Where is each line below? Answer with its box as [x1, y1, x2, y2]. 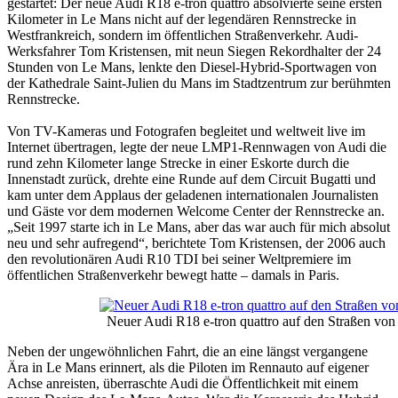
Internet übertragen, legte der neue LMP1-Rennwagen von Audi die [7, 139, 386, 155]
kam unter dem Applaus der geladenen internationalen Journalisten [7, 187, 378, 203]
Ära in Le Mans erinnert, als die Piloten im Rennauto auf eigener [7, 360, 369, 376]
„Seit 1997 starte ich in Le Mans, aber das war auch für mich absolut [7, 219, 390, 235]
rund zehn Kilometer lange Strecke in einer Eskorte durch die [7, 155, 349, 171]
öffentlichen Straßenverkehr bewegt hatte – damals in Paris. [7, 267, 339, 283]
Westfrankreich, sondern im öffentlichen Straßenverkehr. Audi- [7, 28, 358, 44]
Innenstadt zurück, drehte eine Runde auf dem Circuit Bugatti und [7, 171, 376, 187]
